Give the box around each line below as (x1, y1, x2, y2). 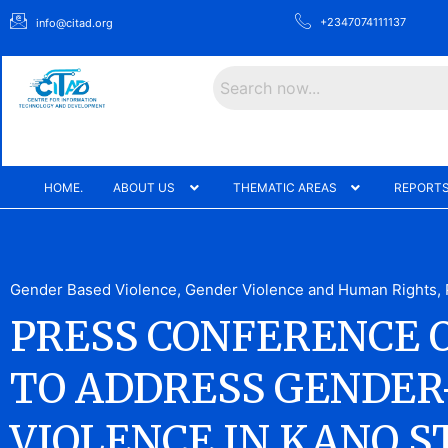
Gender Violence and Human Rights (185, 280, 437, 300)
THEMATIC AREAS (232, 180, 337, 196)
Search (212, 63, 264, 83)
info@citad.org (36, 15, 114, 30)
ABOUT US (113, 180, 176, 196)
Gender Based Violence (10, 280, 177, 300)
